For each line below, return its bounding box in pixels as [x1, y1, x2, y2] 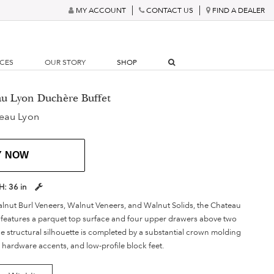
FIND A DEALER [212, 6, 265, 15]
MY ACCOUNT [76, 6, 126, 15]
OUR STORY [45, 58, 86, 67]
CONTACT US [146, 6, 193, 15]
